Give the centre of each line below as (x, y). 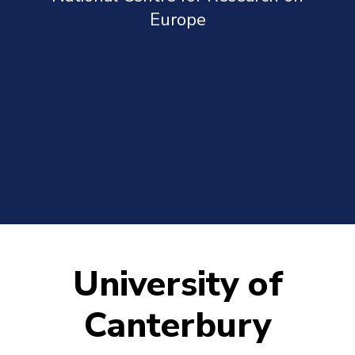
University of (177, 284)
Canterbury (177, 326)
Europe (177, 19)
